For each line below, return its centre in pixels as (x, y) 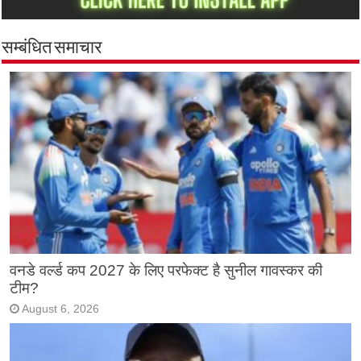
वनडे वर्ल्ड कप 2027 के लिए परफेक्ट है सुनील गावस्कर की (166, 270)
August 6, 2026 (61, 309)
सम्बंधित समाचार (52, 49)
